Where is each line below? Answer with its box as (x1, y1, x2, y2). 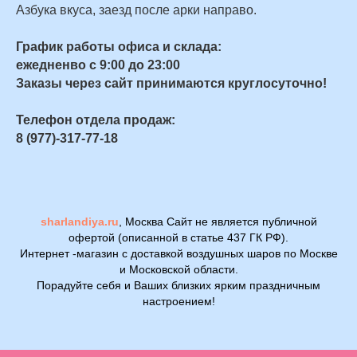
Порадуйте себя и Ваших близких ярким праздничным (37, 278, 320, 292)
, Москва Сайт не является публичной (118, 214, 317, 228)
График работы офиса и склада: (16, 39, 222, 53)
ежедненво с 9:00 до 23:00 (16, 57, 180, 72)
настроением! (142, 294, 215, 308)
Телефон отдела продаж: (16, 112, 175, 127)
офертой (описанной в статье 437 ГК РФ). (69, 230, 288, 244)
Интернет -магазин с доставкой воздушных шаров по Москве (19, 246, 338, 260)
